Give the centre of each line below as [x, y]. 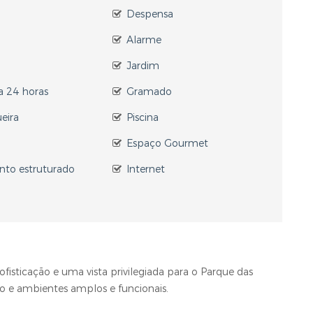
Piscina [142, 118]
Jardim [143, 66]
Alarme [144, 40]
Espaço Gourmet [167, 144]
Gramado [149, 92]
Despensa [150, 14]
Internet [145, 169]
